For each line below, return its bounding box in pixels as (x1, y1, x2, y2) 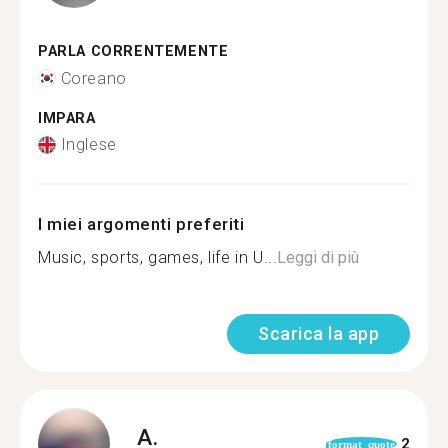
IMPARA (38, 109, 96, 127)
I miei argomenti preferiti (38, 214, 245, 234)
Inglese (60, 135, 117, 154)
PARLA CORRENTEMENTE (38, 43, 229, 60)
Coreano (60, 68, 127, 88)
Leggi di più (277, 248, 360, 267)
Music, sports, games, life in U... (38, 248, 278, 267)
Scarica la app (258, 323, 379, 344)
